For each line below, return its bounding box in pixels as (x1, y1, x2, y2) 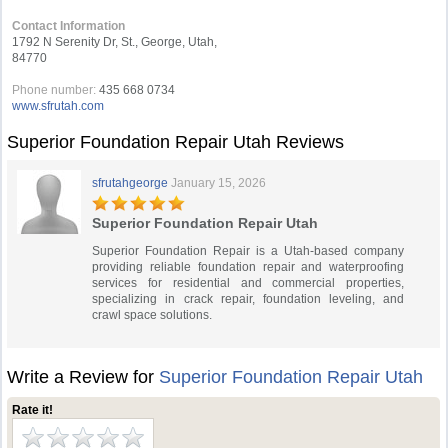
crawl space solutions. (92, 308, 213, 322)
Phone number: (12, 83, 97, 97)
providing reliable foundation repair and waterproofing (92, 260, 405, 274)
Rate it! (12, 403, 54, 417)
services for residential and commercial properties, (92, 276, 405, 290)
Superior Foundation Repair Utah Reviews (7, 132, 345, 152)
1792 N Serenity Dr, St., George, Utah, (12, 35, 218, 49)
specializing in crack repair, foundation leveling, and (92, 292, 405, 306)
